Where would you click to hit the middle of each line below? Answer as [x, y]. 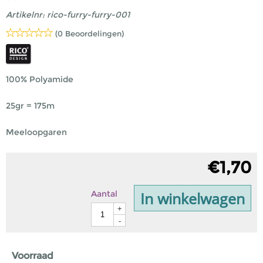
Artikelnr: [25, 15]
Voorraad [33, 256]
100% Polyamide [40, 79]
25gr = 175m [30, 106]
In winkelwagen [193, 198]
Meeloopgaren [36, 132]
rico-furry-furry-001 [88, 15]
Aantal [104, 194]
